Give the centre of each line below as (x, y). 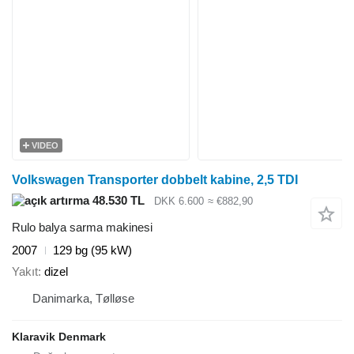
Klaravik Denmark (59, 336)
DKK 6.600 (179, 201)
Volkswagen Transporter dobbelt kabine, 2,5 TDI (155, 179)
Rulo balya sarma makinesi (82, 228)
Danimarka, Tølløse (83, 298)
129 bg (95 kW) (92, 250)
